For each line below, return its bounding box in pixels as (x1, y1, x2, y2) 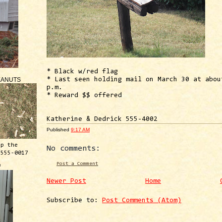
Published (47, 126, 71, 132)
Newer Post (47, 178, 86, 185)
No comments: (47, 144, 100, 153)
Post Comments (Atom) (102, 197, 181, 205)
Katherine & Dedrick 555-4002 (47, 115, 158, 123)
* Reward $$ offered (47, 92, 122, 99)
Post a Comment (56, 161, 98, 166)
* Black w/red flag (47, 68, 118, 75)
